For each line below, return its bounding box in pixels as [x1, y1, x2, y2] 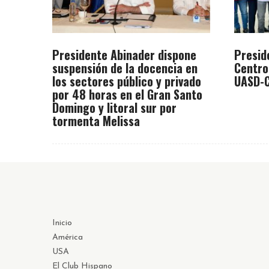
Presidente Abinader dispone [52, 45, 196, 64]
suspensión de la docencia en [52, 58, 198, 77]
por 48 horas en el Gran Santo [52, 85, 202, 103]
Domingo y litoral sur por [52, 98, 177, 116]
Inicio [52, 218, 72, 228]
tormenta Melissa [52, 111, 140, 130]
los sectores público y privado [52, 71, 201, 90]
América [52, 232, 83, 242]
